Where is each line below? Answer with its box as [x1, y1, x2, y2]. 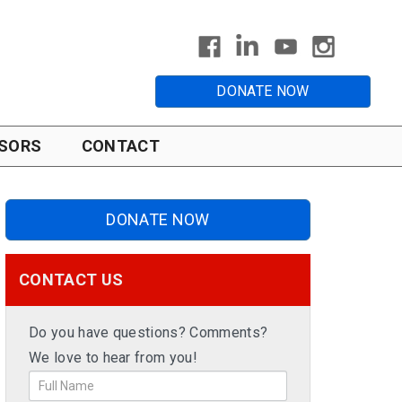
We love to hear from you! [29, 349, 197, 366]
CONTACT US [19, 270, 124, 289]
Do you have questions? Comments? [29, 324, 268, 341]
